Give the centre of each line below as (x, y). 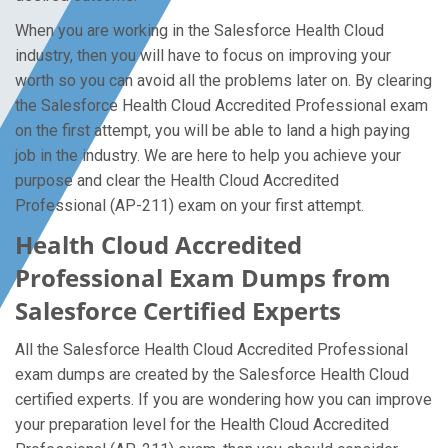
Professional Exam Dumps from (203, 277)
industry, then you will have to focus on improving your (203, 55)
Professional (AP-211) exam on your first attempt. (189, 205)
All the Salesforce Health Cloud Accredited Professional (211, 349)
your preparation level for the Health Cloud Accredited (202, 424)
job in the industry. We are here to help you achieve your (208, 155)
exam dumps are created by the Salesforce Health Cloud (212, 374)
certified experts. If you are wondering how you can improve (223, 399)
